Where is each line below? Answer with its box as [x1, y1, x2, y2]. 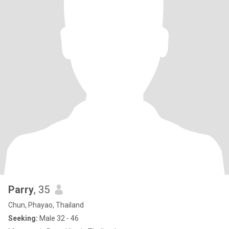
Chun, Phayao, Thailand [8, 201, 84, 209]
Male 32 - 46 [38, 214, 79, 222]
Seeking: [8, 214, 38, 222]
